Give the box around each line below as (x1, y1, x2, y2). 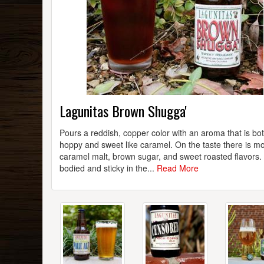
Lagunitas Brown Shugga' (60, 100, 187, 122)
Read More (157, 162, 199, 174)
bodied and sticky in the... (60, 162, 157, 174)
